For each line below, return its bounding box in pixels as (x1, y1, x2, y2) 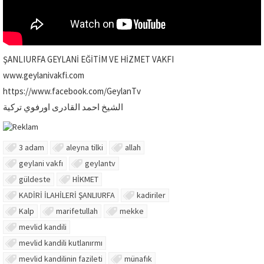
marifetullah (56, 206, 98, 217)
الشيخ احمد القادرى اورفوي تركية (3, 101, 123, 113)
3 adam (19, 142, 44, 153)
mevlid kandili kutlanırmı (19, 237, 103, 249)
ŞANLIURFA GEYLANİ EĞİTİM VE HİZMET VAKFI (3, 53, 174, 65)
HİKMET (72, 174, 98, 185)
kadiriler (137, 190, 166, 201)
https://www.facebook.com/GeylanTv (3, 85, 141, 97)
